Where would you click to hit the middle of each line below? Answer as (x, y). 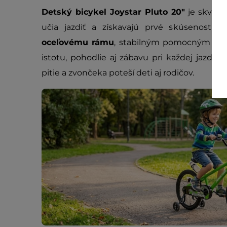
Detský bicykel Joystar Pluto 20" (113, 12)
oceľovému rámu (78, 42)
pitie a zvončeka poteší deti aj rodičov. (118, 73)
